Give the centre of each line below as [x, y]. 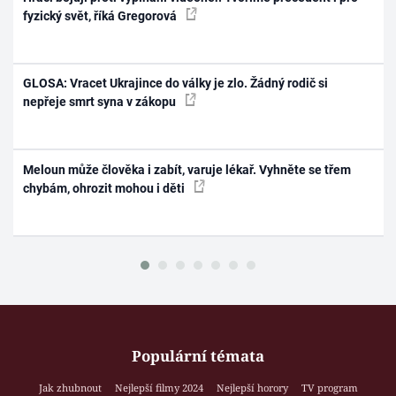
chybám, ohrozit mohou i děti [106, 188]
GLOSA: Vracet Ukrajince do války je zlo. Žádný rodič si [176, 84]
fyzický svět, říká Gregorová [102, 15]
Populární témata [198, 356]
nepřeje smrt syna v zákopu [101, 102]
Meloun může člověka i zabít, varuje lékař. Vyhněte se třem [187, 169]
